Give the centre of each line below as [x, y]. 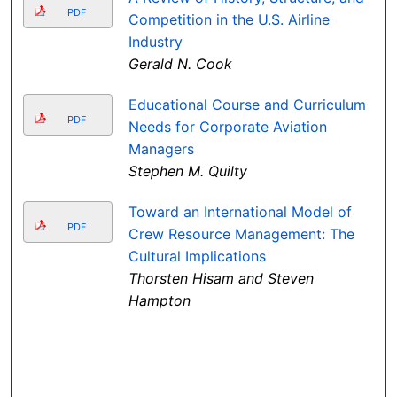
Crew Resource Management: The [241, 234]
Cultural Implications [197, 257]
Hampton [159, 301]
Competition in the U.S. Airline [229, 20]
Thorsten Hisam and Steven [221, 279]
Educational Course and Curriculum [247, 105]
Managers [161, 149]
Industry [155, 42]
